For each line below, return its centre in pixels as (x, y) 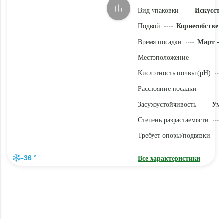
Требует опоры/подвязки (174, 136)
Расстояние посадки (167, 89)
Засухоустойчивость (167, 104)
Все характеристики (169, 159)
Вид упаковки (158, 11)
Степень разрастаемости (173, 120)
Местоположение (163, 57)
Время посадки (160, 42)
